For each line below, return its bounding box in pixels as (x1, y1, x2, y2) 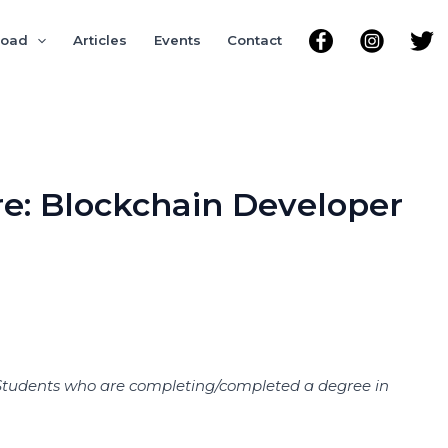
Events (153, 32, 201, 48)
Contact (227, 32, 283, 48)
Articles (73, 32, 128, 48)
